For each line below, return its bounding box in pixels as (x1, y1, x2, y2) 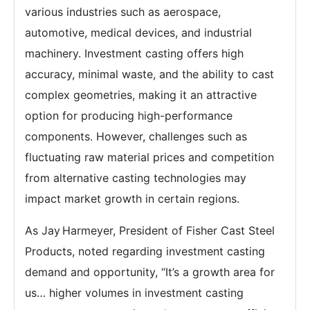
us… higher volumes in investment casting (25, 286, 244, 300)
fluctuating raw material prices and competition (25, 150, 274, 164)
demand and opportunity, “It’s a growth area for (25, 265, 275, 279)
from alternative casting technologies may (25, 171, 246, 185)
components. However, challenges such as (25, 129, 247, 143)
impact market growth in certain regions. (25, 192, 239, 206)
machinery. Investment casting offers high (25, 46, 244, 60)
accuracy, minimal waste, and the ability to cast (25, 67, 274, 81)
